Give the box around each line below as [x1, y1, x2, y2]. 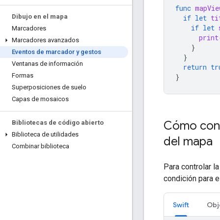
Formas [12, 72, 33, 79]
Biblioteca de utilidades [12, 131, 79, 138]
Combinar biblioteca [12, 142, 69, 150]
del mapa [164, 134, 213, 149]
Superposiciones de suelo [12, 83, 86, 91]
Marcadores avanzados [12, 36, 79, 44]
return [183, 62, 207, 72]
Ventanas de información [12, 60, 83, 67]
